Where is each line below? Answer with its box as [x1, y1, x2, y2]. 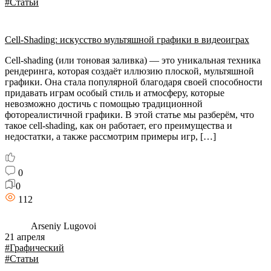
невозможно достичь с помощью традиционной [5, 99, 203, 109]
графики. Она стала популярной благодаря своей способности [5, 77, 263, 87]
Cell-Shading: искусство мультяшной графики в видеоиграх [5, 34, 249, 45]
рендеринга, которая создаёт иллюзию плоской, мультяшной [5, 66, 254, 76]
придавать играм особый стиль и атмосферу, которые [5, 88, 224, 98]
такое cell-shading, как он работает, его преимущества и [5, 120, 232, 131]
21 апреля [5, 232, 45, 242]
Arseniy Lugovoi [29, 221, 96, 231]
